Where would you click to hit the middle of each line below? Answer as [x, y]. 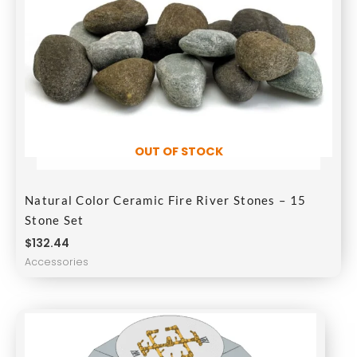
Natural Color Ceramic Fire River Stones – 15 [166, 200]
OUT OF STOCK [178, 151]
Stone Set [55, 220]
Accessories [57, 261]
